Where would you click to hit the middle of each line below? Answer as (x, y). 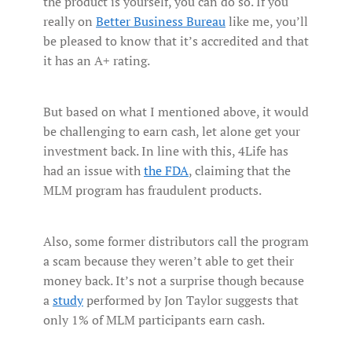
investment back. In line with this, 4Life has (166, 151)
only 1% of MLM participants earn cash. (155, 320)
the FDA (166, 171)
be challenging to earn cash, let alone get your (172, 132)
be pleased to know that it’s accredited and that (176, 41)
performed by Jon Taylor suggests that (191, 301)
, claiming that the (240, 171)
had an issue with (93, 171)
